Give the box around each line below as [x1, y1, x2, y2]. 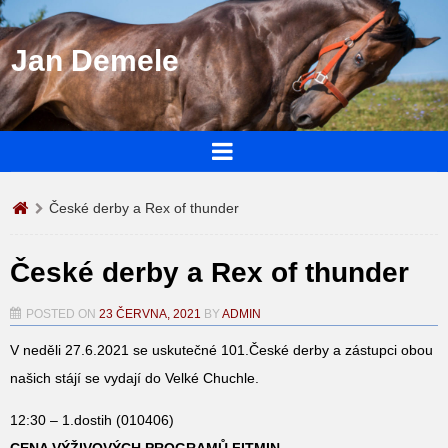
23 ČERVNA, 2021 [99, 306, 201, 321]
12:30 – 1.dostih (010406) [10, 411, 174, 428]
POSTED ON [26, 306, 99, 321]
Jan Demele [11, 44, 180, 78]
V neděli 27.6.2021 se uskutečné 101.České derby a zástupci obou [10, 341, 433, 358]
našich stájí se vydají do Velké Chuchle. [10, 369, 259, 386]
